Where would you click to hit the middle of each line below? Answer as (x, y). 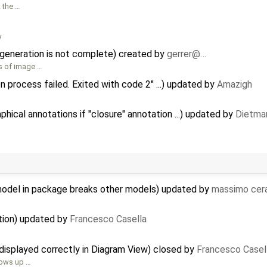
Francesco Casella (108, 219)
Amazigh (235, 84)
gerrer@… (187, 54)
